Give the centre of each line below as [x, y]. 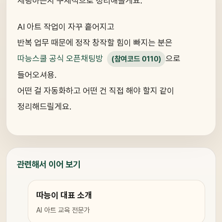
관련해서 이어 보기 [48, 165]
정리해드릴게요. [44, 106]
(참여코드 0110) [136, 59]
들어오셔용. [37, 75]
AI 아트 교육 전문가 [63, 210]
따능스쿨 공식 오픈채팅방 [60, 59]
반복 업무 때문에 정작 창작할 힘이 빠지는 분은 [95, 43]
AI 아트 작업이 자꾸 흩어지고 [66, 27]
